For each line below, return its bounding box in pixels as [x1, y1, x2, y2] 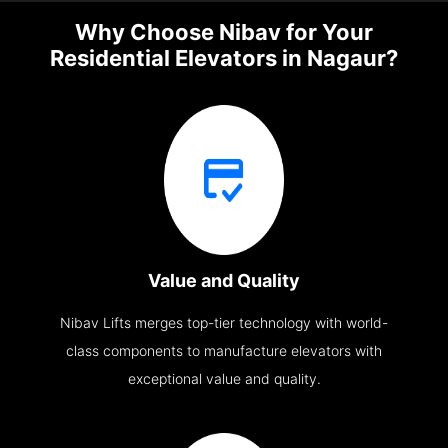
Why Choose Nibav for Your [75, 19, 373, 46]
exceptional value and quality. [127, 370, 321, 388]
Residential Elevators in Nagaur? [50, 45, 398, 72]
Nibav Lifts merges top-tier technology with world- [60, 314, 388, 332]
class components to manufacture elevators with [66, 342, 382, 360]
